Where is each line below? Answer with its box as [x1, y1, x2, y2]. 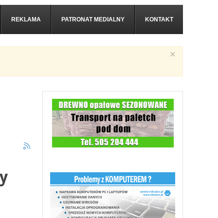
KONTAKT [145, 16, 173, 23]
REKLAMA [11, 16, 41, 23]
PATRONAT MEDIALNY [61, 16, 125, 23]
